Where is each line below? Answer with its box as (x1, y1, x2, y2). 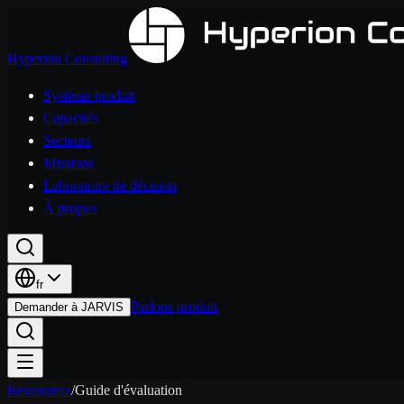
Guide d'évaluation (75, 382, 182, 398)
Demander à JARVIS (14, 300, 124, 314)
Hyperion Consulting (7, 50, 127, 66)
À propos (43, 200, 96, 216)
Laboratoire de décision (43, 178, 177, 193)
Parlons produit (131, 298, 217, 314)
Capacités (43, 110, 98, 125)
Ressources (7, 382, 71, 398)
